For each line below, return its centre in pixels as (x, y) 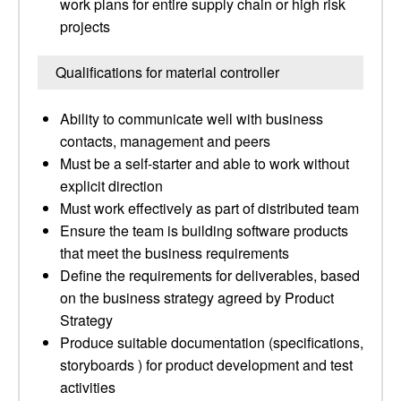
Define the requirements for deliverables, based (210, 275)
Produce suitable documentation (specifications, (212, 342)
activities (88, 387)
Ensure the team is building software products (204, 230)
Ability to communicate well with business (192, 119)
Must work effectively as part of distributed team (209, 208)
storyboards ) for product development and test (206, 365)
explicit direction (111, 186)
